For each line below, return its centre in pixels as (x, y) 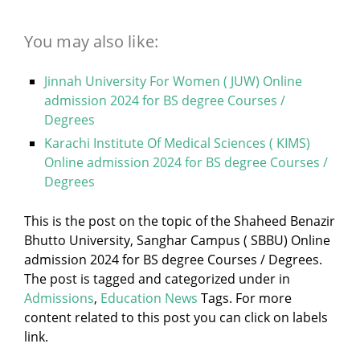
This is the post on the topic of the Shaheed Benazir (180, 221)
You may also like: (91, 42)
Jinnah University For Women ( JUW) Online (173, 82)
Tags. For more (246, 299)
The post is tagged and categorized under (151, 279)
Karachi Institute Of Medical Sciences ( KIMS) (177, 143)
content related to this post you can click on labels (176, 318)
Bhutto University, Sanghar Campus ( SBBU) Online (177, 241)
